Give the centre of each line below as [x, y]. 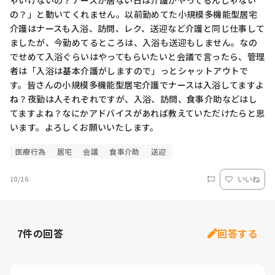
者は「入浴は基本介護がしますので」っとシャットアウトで [129, 71]
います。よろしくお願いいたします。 [84, 127]
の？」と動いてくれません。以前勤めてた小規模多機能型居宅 [134, 14]
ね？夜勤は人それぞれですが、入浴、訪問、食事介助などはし [134, 99]
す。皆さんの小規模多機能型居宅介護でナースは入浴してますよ [137, 85]
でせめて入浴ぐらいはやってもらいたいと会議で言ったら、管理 [137, 57]
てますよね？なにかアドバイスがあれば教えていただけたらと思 [137, 113]
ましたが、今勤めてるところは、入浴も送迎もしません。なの [134, 43]
